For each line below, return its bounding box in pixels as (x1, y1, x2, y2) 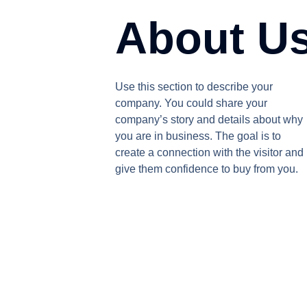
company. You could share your (115, 97, 267, 109)
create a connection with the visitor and (115, 146, 304, 158)
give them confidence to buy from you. (115, 162, 298, 175)
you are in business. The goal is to (115, 130, 281, 142)
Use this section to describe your (115, 80, 273, 93)
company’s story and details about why (115, 113, 303, 125)
